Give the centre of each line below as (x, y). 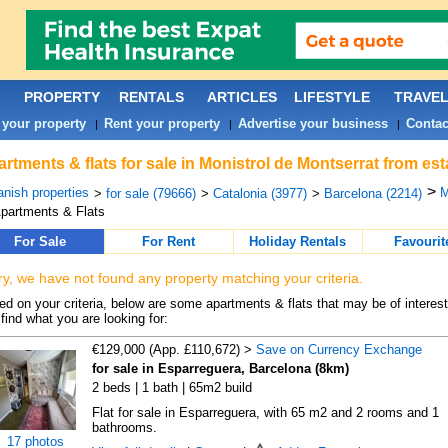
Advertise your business (312, 123)
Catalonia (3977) (259, 193)
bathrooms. (124, 427)
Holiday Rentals (297, 241)
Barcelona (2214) (372, 193)
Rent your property (161, 123)
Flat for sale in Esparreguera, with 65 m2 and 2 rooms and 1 (265, 412)
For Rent (168, 241)
